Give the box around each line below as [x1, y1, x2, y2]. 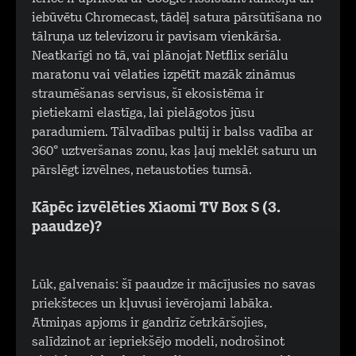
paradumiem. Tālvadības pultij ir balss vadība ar [32, 126, 313, 139]
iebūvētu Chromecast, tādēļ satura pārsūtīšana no [32, 12, 322, 25]
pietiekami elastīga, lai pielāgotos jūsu [32, 107, 254, 120]
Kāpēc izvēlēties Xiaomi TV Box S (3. [32, 201, 280, 216]
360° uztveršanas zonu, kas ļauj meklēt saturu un [32, 145, 317, 158]
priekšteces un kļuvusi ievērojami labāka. [32, 298, 272, 311]
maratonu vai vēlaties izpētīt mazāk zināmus [32, 69, 296, 82]
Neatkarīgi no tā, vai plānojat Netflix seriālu [32, 50, 288, 63]
